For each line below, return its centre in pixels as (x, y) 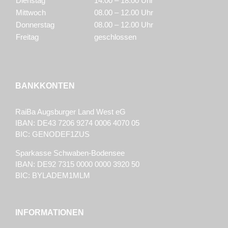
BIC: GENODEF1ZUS (52, 134)
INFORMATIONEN (50, 213)
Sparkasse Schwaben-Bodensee (70, 153)
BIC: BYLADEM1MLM (53, 176)
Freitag (27, 37)
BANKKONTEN (45, 86)
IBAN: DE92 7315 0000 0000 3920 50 (77, 164)
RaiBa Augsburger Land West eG (70, 112)
